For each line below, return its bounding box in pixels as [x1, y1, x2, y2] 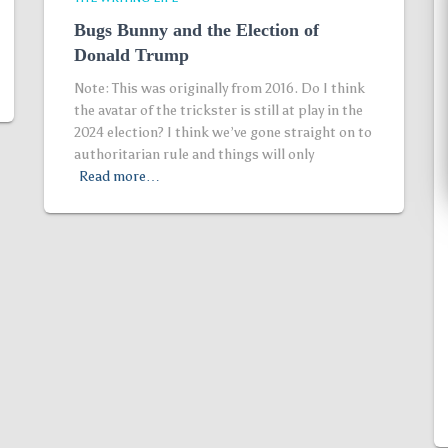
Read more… [79, 168, 160, 185]
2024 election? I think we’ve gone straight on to [74, 124, 372, 141]
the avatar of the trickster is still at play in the [74, 102, 363, 119]
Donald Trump [74, 45, 189, 65]
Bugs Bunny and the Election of [74, 20, 319, 40]
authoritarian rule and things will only [74, 146, 314, 163]
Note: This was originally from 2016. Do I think [74, 80, 365, 97]
